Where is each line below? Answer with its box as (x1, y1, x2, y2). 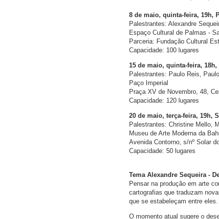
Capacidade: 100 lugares (129, 46, 199, 54)
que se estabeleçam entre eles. (129, 197, 218, 205)
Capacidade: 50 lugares (129, 147, 196, 155)
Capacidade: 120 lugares (129, 97, 199, 105)
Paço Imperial (129, 79, 168, 87)
